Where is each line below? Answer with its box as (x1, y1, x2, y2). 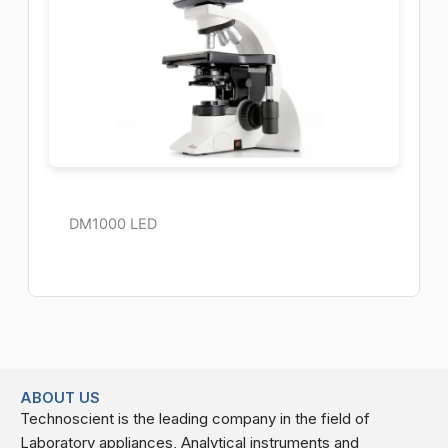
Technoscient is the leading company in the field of (20, 408, 370, 428)
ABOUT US (20, 388, 100, 407)
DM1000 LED (68, 214, 157, 233)
